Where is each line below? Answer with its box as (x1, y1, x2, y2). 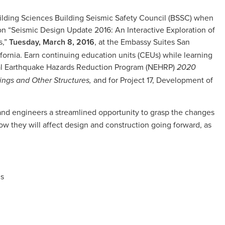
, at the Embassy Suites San (94, 36, 190, 47)
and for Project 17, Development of (91, 74, 213, 85)
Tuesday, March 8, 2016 (9, 36, 94, 48)
